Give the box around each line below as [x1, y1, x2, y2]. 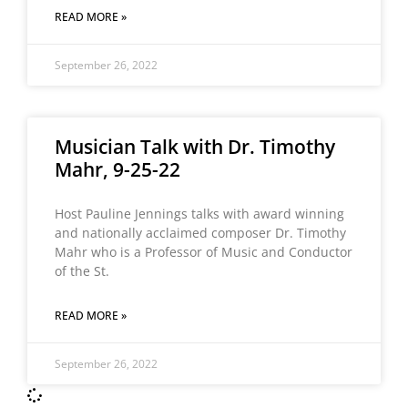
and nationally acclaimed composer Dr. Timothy [55, 224, 346, 241]
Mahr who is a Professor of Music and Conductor [55, 243, 352, 260]
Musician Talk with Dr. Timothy [55, 134, 335, 159]
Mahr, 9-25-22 [55, 157, 180, 182]
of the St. [55, 262, 109, 280]
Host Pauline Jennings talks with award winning [55, 205, 344, 222]
